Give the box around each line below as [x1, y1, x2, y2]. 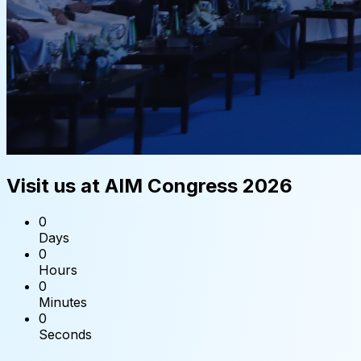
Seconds [39, 326, 92, 342]
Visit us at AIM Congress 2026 [6, 173, 293, 197]
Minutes [39, 293, 87, 310]
